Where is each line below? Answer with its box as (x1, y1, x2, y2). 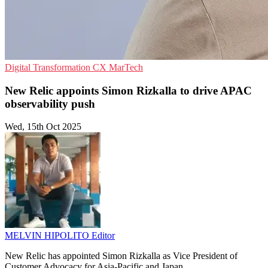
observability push (5, 97, 95, 110)
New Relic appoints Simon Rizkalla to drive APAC (5, 84, 252, 97)
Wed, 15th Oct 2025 (5, 121, 81, 132)
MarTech (109, 62, 143, 72)
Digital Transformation (5, 62, 93, 72)
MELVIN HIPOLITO (5, 230, 92, 241)
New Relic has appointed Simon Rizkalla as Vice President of (5, 251, 237, 261)
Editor (92, 230, 115, 241)
